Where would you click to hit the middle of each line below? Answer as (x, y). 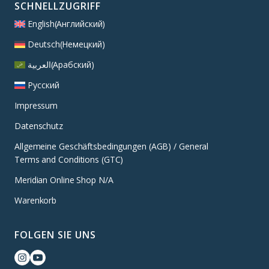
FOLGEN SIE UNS (55, 235)
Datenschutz (39, 126)
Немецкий (82, 44)
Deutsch (44, 44)
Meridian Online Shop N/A (64, 180)
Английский (80, 24)
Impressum (36, 106)
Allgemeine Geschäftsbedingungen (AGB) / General (112, 147)
